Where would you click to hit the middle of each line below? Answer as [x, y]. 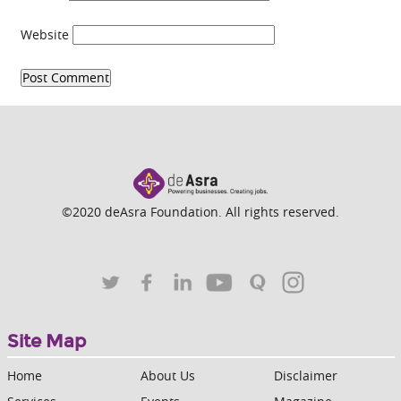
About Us [167, 376]
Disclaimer [305, 376]
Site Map [46, 341]
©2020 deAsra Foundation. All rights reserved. [200, 212]
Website [44, 35]
